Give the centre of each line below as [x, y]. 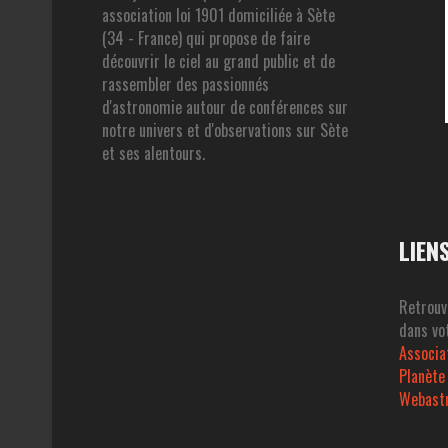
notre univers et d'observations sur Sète [224, 129]
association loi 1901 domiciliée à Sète [218, 14]
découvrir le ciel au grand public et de [218, 60]
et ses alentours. [153, 152]
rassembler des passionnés [185, 83]
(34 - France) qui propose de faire [205, 37]
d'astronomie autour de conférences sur [224, 106]
